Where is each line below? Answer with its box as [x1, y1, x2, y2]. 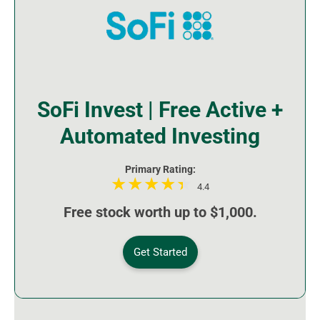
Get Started [133, 246, 187, 259]
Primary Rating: [124, 164, 196, 176]
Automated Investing [60, 124, 260, 149]
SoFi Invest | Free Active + [37, 97, 283, 123]
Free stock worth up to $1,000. [63, 204, 257, 221]
